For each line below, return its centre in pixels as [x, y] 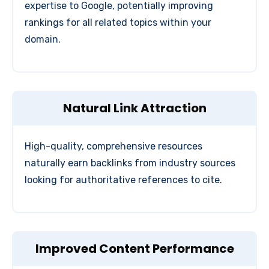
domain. [43, 40]
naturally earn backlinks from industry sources [130, 163]
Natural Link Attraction [134, 108]
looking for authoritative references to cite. [123, 180]
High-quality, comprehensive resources [113, 147]
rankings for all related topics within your [118, 23]
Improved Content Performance [134, 249]
